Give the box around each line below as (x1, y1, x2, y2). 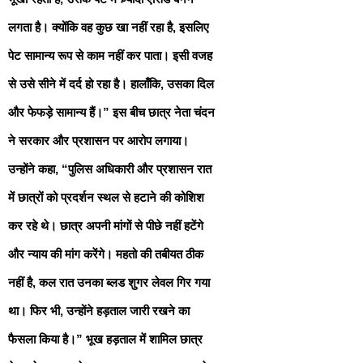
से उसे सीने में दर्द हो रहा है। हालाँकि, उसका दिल (8, 76, 214, 91)
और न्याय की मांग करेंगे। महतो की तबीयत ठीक (8, 246, 203, 261)
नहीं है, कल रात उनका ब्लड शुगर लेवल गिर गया (8, 275, 210, 289)
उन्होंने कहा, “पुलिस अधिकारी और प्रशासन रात (8, 161, 211, 176)
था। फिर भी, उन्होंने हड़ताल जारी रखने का (8, 303, 190, 318)
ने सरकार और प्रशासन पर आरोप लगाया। (8, 133, 189, 147)
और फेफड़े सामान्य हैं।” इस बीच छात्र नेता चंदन (8, 105, 215, 119)
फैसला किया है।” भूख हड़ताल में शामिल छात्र (8, 331, 203, 346)
